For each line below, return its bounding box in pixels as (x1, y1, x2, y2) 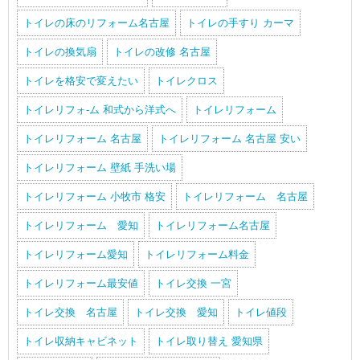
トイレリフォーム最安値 (23, 277, 138, 290)
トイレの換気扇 (23, 46, 96, 59)
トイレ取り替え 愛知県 (155, 335, 263, 348)
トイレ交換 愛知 (134, 306, 218, 319)
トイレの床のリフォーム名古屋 (23, 17, 170, 30)
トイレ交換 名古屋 (23, 306, 117, 319)
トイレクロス (155, 75, 218, 88)
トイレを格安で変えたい (23, 75, 138, 88)
